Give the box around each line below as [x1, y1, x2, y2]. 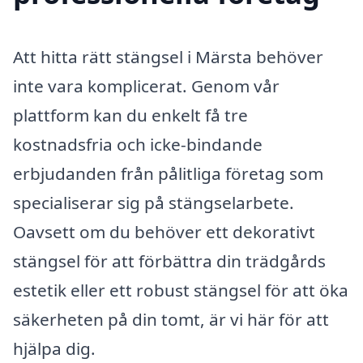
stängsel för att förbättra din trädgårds [13, 250, 326, 273]
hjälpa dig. [13, 337, 96, 361]
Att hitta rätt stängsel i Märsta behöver [13, 45, 323, 69]
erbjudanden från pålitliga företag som [13, 162, 323, 186]
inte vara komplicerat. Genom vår [13, 75, 280, 98]
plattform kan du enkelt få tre [13, 104, 248, 127]
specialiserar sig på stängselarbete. [13, 191, 294, 215]
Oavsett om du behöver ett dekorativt [13, 220, 315, 244]
